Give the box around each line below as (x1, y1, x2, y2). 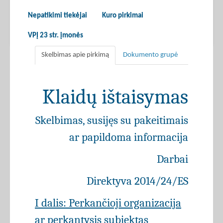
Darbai (157, 152, 188, 166)
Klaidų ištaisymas (42, 85, 188, 109)
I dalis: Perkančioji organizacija (35, 196, 181, 210)
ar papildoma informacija (69, 130, 188, 144)
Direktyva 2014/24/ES (87, 174, 188, 188)
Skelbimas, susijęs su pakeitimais (35, 113, 188, 127)
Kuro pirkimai (102, 12, 143, 20)
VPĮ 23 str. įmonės (28, 32, 83, 40)
